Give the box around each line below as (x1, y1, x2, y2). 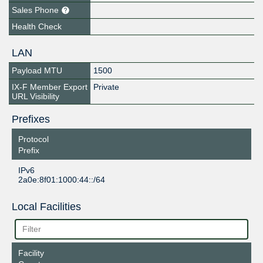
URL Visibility (12, 91, 59, 101)
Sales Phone (12, 5, 61, 15)
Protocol (18, 134, 49, 144)
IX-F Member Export (12, 82, 87, 92)
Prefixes (11, 113, 50, 125)
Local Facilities (11, 200, 81, 213)
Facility (18, 248, 44, 258)
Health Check (12, 21, 62, 31)
